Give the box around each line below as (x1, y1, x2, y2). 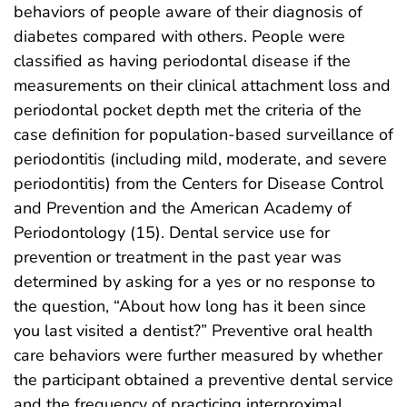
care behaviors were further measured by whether (14, 343, 382, 366)
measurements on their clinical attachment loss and (14, 74, 391, 96)
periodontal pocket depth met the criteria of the (14, 98, 362, 121)
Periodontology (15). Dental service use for (14, 221, 330, 243)
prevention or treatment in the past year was (14, 245, 342, 268)
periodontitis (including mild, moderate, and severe (14, 147, 387, 170)
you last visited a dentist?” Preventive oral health (14, 319, 372, 342)
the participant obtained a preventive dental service (14, 368, 393, 391)
